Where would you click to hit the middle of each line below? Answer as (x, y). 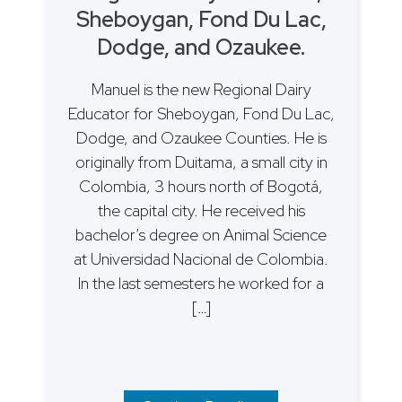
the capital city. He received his (201, 210)
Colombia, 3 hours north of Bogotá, (201, 186)
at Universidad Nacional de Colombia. (201, 258)
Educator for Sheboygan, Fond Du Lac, (201, 113)
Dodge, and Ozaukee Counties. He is (201, 137)
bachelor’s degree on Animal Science (201, 234)
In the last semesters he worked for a (201, 283)
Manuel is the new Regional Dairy (201, 89)
